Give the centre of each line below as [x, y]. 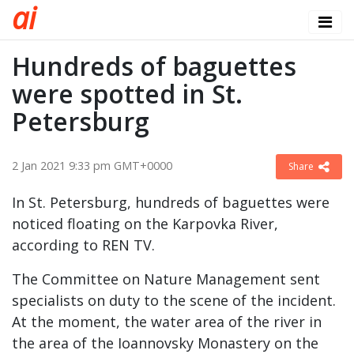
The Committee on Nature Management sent [166, 279]
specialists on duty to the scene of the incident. [174, 300]
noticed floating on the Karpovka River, [145, 224]
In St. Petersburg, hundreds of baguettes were [171, 202]
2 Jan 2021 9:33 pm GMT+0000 [92, 166]
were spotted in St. [127, 94]
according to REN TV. [83, 245]
